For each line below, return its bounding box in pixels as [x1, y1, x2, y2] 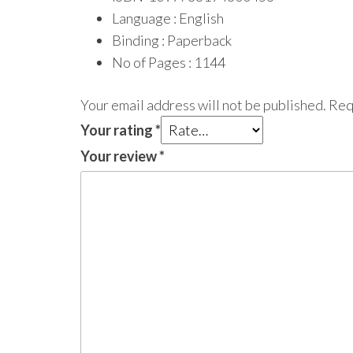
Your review [80, 147, 159, 165]
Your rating [80, 121, 155, 139]
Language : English [112, 9, 224, 27]
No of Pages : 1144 [112, 53, 225, 71]
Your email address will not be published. [80, 95, 326, 113]
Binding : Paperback [112, 31, 232, 49]
